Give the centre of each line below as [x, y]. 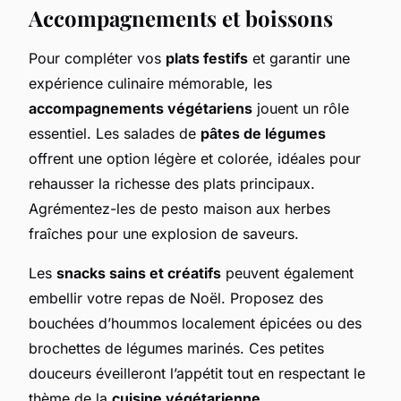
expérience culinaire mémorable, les [150, 83]
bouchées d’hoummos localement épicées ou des [195, 323]
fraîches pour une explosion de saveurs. [164, 233]
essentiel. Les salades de [115, 133]
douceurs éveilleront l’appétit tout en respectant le [197, 373]
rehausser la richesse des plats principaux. [172, 183]
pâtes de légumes [263, 133]
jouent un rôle [301, 108]
